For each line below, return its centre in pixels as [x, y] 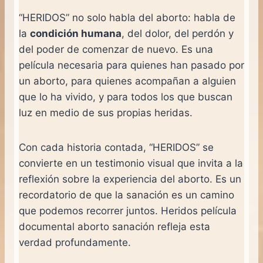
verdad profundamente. [75, 243]
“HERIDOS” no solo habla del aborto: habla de [127, 18]
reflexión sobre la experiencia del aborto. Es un [130, 179]
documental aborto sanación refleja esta [114, 227]
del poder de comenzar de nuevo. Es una [116, 50]
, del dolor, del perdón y [178, 34]
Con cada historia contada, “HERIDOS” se [116, 148]
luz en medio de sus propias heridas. [106, 113]
